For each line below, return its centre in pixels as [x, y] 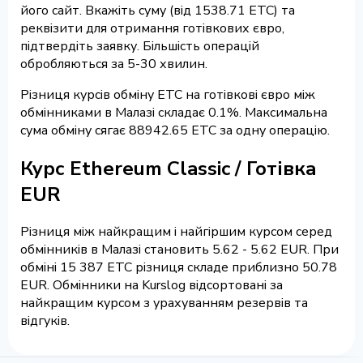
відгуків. [45, 321]
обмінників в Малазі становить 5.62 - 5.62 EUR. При [179, 250]
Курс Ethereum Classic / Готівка [169, 168]
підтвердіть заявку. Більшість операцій [140, 46]
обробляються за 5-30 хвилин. [114, 64]
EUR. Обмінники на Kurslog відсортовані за [152, 286]
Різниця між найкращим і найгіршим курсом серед [176, 232]
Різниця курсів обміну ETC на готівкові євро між [168, 94]
